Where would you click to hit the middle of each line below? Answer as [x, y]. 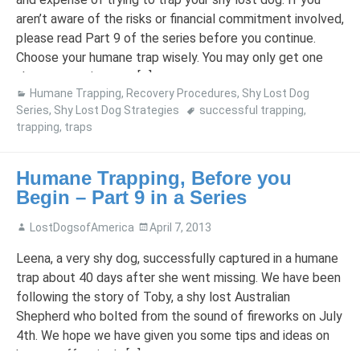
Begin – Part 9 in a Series [131, 198]
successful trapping [252, 110]
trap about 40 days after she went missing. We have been [178, 277]
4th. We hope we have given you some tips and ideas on [173, 335]
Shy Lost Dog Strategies [117, 110]
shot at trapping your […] [84, 77]
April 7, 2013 [180, 227]
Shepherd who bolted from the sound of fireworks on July [179, 316]
